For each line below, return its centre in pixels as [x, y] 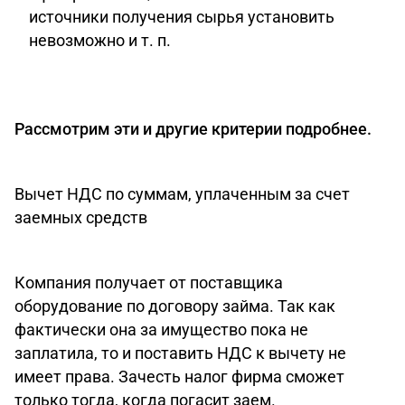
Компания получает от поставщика [149, 283]
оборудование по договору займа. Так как [175, 306]
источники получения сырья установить [182, 17]
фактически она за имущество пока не [161, 330]
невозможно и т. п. [100, 40]
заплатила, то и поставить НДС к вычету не [180, 353]
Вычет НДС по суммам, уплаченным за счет [182, 194]
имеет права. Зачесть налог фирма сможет [179, 377]
